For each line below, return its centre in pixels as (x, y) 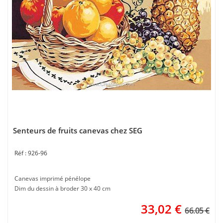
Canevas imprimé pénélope (53, 178)
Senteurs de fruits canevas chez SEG (78, 130)
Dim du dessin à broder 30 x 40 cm (62, 188)
